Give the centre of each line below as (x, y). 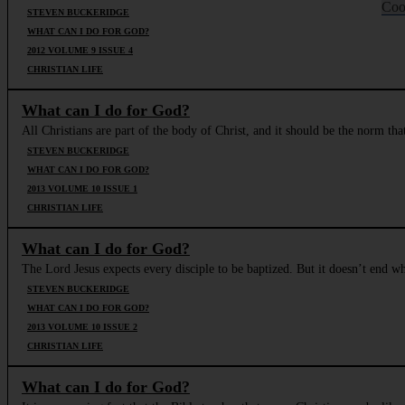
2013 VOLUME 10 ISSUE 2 (82, 326)
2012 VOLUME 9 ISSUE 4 (80, 50)
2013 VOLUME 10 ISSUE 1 (82, 188)
